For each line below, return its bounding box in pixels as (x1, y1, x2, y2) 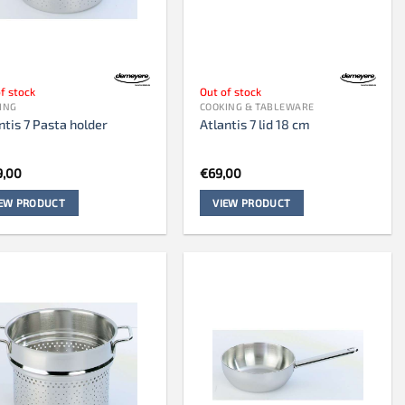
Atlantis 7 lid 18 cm (199, 116, 310, 132)
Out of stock (199, 85, 261, 99)
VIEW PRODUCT (212, 196, 291, 210)
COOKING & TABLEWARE (199, 100, 315, 113)
